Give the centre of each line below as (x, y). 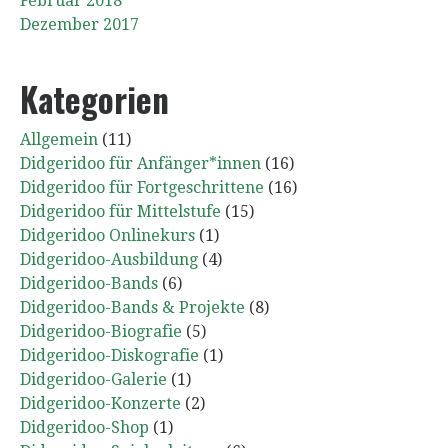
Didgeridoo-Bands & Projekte (132, 307)
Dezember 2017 (79, 25)
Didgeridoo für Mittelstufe (120, 211)
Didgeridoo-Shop (84, 427)
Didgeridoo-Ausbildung (109, 259)
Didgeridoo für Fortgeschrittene (142, 187)
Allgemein (59, 139)
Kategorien (94, 98)
